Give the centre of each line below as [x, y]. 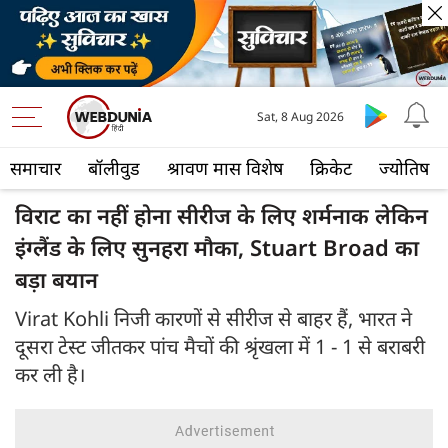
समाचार [35, 168]
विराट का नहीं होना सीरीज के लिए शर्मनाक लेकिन [221, 215]
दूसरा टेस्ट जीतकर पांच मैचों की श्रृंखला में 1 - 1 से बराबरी [220, 347]
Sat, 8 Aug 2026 [301, 117]
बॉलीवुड [114, 168]
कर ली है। [50, 375]
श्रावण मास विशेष [225, 168]
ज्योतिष [404, 168]
